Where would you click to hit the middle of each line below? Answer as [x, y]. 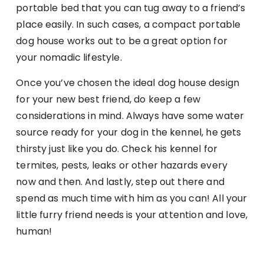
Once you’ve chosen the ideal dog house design [128, 83]
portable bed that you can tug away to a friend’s [131, 8]
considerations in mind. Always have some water [130, 116]
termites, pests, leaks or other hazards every [122, 166]
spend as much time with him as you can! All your [132, 199]
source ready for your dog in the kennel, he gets [129, 133]
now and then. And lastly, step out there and [120, 182]
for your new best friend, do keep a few [108, 100]
